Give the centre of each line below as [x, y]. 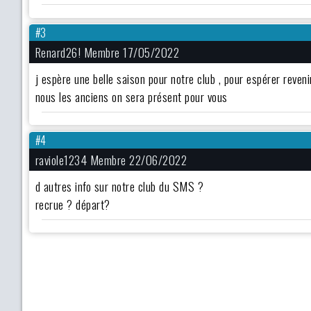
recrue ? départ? [73, 204]
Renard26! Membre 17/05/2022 [107, 52]
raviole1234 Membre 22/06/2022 [111, 160]
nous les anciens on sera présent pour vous [133, 97]
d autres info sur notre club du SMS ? [119, 186]
